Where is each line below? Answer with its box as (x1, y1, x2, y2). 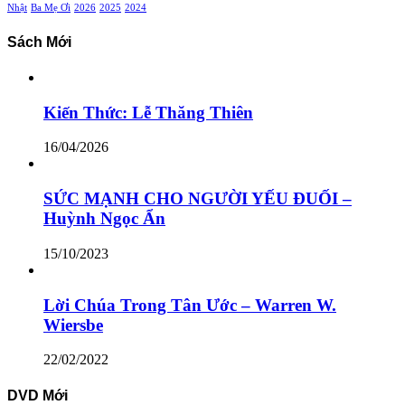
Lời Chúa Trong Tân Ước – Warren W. (43, 295, 336, 315)
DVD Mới (7, 387, 68, 403)
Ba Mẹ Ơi (31, 3, 71, 14)
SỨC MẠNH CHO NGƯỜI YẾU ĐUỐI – (43, 189, 352, 209)
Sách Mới (7, 33, 71, 50)
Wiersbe (43, 315, 103, 334)
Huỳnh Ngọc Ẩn (43, 209, 165, 229)
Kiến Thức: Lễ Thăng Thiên (43, 102, 253, 122)
